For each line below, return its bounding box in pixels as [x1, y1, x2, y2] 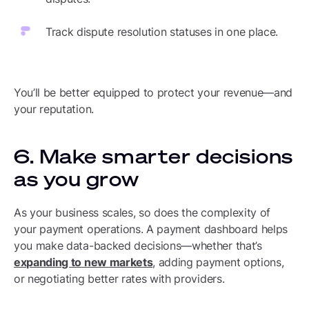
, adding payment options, [152, 255, 284, 269]
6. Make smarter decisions [14, 143, 293, 169]
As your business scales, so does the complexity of [14, 206, 270, 219]
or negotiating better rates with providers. [14, 272, 225, 286]
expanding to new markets [14, 255, 153, 269]
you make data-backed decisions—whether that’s [14, 239, 262, 252]
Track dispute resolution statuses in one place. [46, 25, 278, 39]
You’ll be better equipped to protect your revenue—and [14, 86, 293, 99]
